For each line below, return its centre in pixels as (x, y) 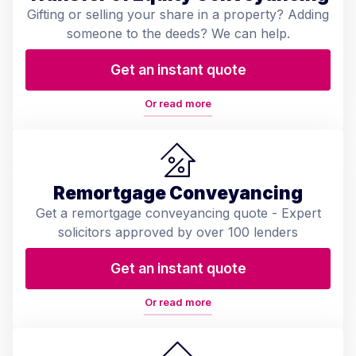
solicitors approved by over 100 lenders (178, 232)
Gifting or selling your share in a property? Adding (178, 14)
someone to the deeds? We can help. (178, 33)
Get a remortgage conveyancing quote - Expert (178, 213)
